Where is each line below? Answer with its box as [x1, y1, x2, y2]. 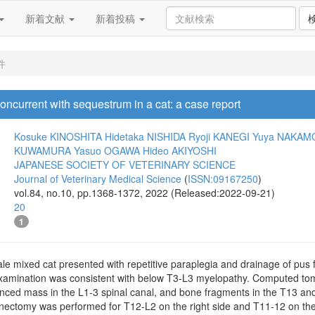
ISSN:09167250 [188, 172, 258, 186]
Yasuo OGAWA [74, 143, 140, 157]
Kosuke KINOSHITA [14, 129, 102, 143]
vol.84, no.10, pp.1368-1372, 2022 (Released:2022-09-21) [14, 186, 275, 200]
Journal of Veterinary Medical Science [14, 172, 181, 186]
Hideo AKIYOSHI [143, 143, 217, 157]
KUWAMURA [14, 143, 71, 157]
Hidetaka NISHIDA [105, 129, 186, 143]
